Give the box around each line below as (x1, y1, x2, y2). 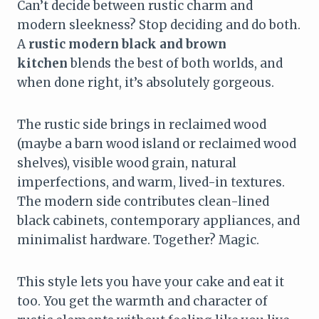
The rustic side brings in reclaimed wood (17, 116, 266, 132)
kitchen (17, 55, 68, 71)
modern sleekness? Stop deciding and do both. (17, 16, 300, 33)
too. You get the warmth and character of (17, 293, 268, 309)
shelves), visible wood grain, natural (17, 155, 236, 171)
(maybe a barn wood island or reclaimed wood (17, 135, 296, 152)
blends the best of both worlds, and (68, 55, 283, 71)
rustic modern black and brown (28, 36, 226, 52)
